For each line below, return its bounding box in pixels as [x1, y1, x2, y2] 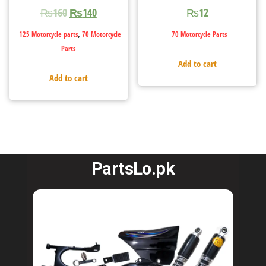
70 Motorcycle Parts [172, 28, 227, 39]
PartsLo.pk [91, 159, 175, 179]
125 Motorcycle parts [19, 28, 78, 39]
